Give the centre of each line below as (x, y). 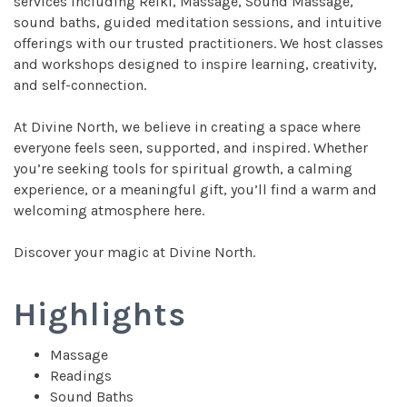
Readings (81, 376)
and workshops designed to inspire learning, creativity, (195, 65)
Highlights (100, 315)
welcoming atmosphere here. (109, 211)
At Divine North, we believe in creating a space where (187, 127)
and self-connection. (80, 85)
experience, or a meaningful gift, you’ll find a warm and (195, 190)
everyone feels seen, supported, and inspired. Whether (191, 148)
